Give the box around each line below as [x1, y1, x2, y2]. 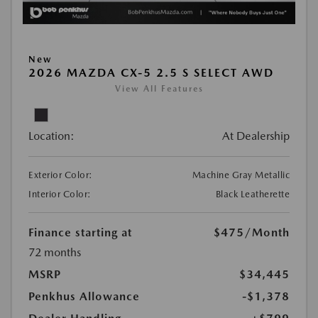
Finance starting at [28, 225, 132, 239]
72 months [28, 245, 81, 259]
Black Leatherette [215, 188, 290, 199]
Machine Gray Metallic [192, 169, 290, 180]
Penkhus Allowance [28, 289, 140, 303]
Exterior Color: [28, 169, 93, 180]
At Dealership [222, 128, 290, 143]
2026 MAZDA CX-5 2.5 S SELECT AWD [28, 65, 274, 79]
